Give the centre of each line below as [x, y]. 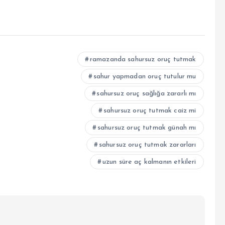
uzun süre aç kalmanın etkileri [149, 162]
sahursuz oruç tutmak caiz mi [150, 110]
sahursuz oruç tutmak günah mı [147, 128]
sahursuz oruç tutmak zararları [147, 145]
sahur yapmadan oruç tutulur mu [145, 76]
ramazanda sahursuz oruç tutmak [143, 59]
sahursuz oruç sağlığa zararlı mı [146, 93]
